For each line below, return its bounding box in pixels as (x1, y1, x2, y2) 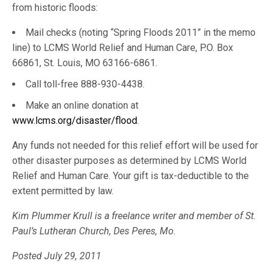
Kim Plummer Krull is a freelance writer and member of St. (12, 210, 257, 222)
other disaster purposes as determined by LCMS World (12, 155, 247, 166)
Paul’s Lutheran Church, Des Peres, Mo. (12, 225, 177, 237)
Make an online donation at (25, 100, 138, 111)
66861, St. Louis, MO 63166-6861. (12, 57, 157, 69)
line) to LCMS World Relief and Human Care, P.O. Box (12, 42, 233, 53)
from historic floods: (12, 2, 98, 13)
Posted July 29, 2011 (12, 250, 102, 262)
